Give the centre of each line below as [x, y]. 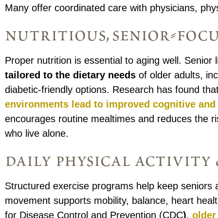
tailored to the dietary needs [71, 75]
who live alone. [37, 134]
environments [37, 104]
